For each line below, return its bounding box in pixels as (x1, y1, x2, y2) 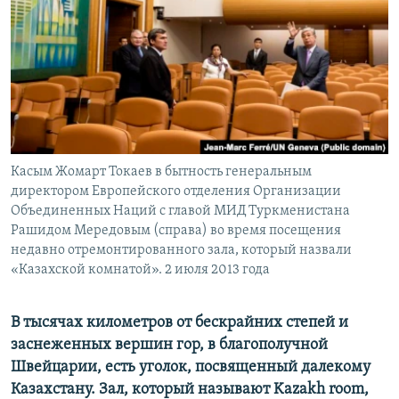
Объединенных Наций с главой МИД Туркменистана (11, 204, 350, 219)
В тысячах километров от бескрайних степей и (11, 314, 348, 332)
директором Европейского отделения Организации (11, 184, 341, 199)
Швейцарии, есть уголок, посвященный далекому (11, 359, 370, 377)
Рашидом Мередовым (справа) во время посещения (11, 224, 341, 239)
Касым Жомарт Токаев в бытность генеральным (11, 165, 312, 180)
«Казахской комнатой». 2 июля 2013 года (11, 263, 270, 278)
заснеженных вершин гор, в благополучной (11, 337, 328, 354)
